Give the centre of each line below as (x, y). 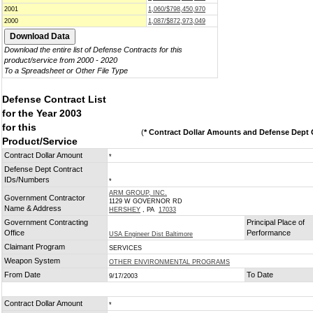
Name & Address (33, 208)
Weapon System (32, 261)
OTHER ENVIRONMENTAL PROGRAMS (169, 262)
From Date (22, 275)
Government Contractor (45, 198)
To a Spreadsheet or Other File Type (66, 71)
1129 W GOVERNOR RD (146, 201)
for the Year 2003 (42, 113)
